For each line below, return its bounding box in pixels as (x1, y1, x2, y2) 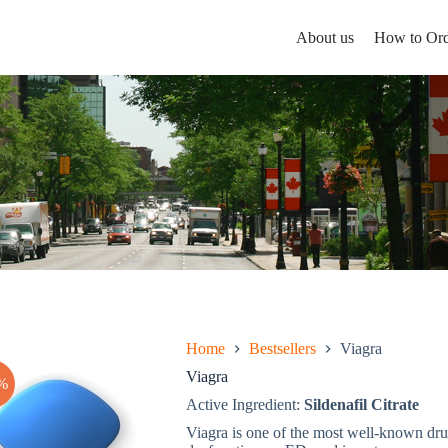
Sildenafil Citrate (303, 396, 419, 413)
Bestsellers (248, 340, 316, 357)
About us (295, 28, 354, 46)
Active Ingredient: (185, 396, 304, 413)
